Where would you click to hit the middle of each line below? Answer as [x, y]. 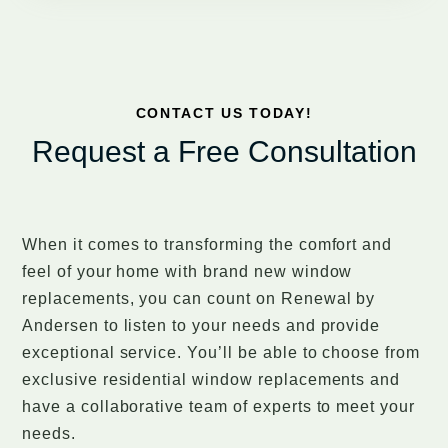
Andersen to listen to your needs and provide [201, 326]
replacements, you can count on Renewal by [199, 299]
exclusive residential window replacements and [211, 380]
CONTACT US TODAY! [224, 113]
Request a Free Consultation [224, 152]
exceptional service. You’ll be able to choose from [221, 353]
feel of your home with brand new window [187, 272]
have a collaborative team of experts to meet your [219, 407]
